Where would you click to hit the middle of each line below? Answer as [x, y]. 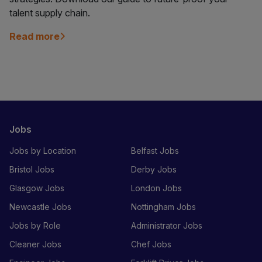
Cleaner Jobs [35, 244]
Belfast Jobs [155, 151]
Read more [35, 37]
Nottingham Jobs [163, 207]
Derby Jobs [154, 170]
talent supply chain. [50, 13]
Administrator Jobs [167, 226]
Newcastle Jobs [40, 207]
